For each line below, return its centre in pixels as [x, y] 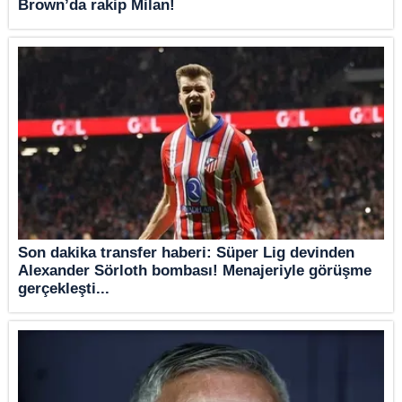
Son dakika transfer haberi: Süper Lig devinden [186, 252]
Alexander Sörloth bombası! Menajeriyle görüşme [195, 270]
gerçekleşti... [64, 288]
